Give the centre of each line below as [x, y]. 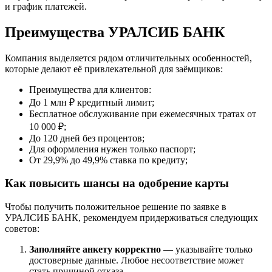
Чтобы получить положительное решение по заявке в [116, 207]
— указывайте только [207, 250]
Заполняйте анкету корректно [95, 250]
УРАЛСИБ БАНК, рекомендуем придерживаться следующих [131, 218]
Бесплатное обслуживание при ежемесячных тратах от [143, 114]
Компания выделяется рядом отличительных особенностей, [128, 58]
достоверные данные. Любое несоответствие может [137, 260]
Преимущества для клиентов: [90, 89]
